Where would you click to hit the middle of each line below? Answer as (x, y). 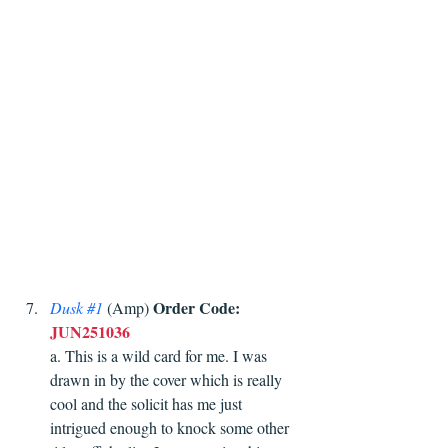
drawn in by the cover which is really (168, 380)
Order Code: (196, 308)
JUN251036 (90, 332)
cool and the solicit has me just (148, 404)
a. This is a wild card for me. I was (160, 356)
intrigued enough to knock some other (171, 428)
